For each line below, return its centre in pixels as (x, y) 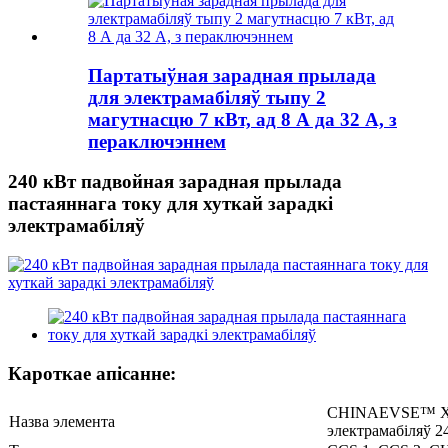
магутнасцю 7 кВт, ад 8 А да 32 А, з (242, 119)
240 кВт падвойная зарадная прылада (175, 182)
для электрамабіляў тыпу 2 (207, 97)
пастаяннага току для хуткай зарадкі (170, 204)
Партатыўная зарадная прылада (232, 75)
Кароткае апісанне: (92, 373)
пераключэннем (157, 141)
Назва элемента (62, 422)
